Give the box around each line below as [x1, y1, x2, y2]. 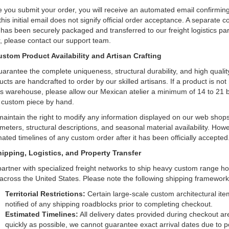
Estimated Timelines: [5, 210, 78, 218]
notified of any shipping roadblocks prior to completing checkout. [5, 200, 213, 208]
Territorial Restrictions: [5, 190, 85, 198]
